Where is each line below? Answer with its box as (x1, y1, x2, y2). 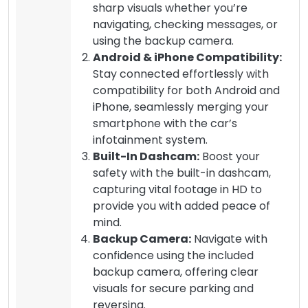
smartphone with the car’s (93, 115, 237, 131)
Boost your (199, 148, 260, 164)
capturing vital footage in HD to (93, 181, 262, 197)
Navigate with (191, 230, 267, 247)
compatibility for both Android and (93, 82, 280, 98)
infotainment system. (93, 131, 208, 148)
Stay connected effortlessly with (93, 65, 269, 82)
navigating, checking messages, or (93, 16, 278, 32)
